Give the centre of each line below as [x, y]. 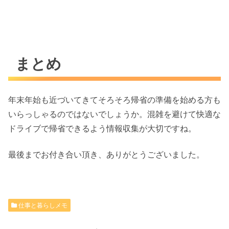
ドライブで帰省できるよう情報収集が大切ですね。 [102, 129]
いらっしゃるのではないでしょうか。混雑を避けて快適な [114, 114]
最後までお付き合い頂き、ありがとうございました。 [106, 154]
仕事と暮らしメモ [42, 205]
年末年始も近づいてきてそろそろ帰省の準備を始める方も [114, 100]
